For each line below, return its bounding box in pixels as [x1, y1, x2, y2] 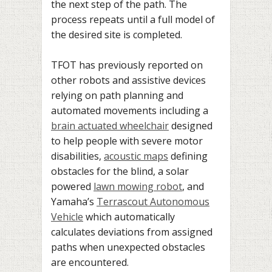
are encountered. [51, 256, 129, 270]
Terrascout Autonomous [97, 195, 209, 209]
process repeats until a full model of [51, 12, 215, 26]
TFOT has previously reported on [51, 58, 203, 72]
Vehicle [51, 210, 83, 224]
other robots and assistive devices [51, 73, 206, 87]
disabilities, [51, 149, 104, 163]
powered [51, 180, 93, 194]
